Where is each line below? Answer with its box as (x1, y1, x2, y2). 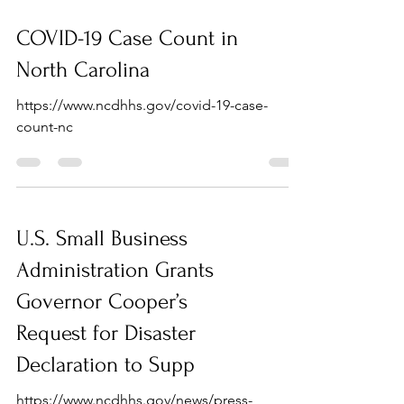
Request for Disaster (16, 321, 196, 345)
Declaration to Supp (16, 353, 195, 377)
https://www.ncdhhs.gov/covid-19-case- (16, 96, 268, 114)
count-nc (16, 118, 73, 135)
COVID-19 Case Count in (16, 26, 238, 50)
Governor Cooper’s (16, 289, 188, 314)
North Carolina (16, 58, 150, 82)
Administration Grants (16, 258, 214, 282)
